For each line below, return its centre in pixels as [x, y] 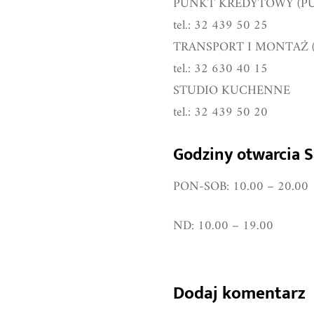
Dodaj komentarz [239, 293]
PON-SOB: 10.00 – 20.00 [241, 187]
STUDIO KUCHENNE [232, 91]
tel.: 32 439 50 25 [220, 26]
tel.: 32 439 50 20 [220, 112]
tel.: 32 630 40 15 [220, 69]
